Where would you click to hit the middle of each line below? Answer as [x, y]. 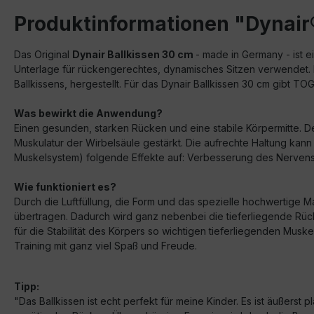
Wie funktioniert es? [65, 187]
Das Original [43, 54]
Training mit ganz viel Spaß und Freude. [105, 246]
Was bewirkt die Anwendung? [88, 113]
